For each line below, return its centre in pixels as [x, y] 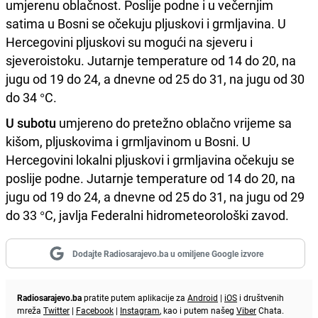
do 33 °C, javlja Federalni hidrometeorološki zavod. [147, 215]
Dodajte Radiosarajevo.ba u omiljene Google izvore [168, 253]
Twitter [56, 310]
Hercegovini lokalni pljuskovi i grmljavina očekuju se [150, 159]
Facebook [95, 310]
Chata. [270, 310]
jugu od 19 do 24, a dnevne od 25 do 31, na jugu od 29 [155, 196]
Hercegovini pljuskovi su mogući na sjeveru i [129, 42]
